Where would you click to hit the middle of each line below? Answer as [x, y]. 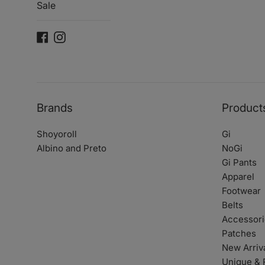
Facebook [69, 36]
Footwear [241, 191]
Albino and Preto [72, 148]
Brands [55, 108]
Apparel [238, 177]
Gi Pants [239, 162]
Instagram [86, 36]
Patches [239, 233]
